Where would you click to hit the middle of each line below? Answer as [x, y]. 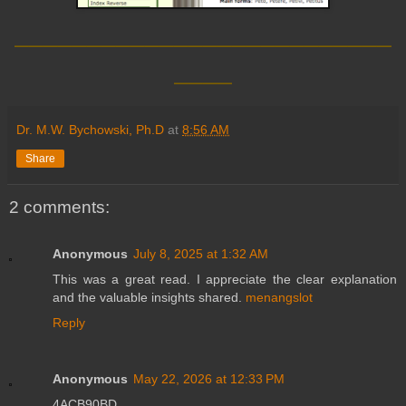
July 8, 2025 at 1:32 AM [201, 254]
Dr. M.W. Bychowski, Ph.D [90, 129]
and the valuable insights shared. [149, 298]
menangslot [279, 298]
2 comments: [59, 207]
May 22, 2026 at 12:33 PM [209, 379]
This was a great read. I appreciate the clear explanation [225, 280]
